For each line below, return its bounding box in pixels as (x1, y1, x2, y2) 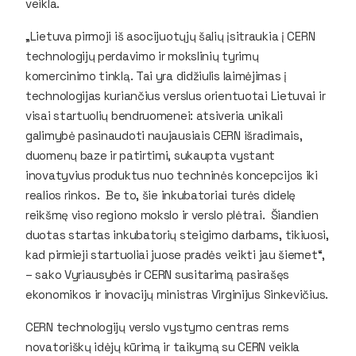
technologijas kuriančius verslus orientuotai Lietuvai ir (25, 87, 326, 103)
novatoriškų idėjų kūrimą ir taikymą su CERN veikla (25, 339, 300, 354)
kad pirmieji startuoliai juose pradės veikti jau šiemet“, (25, 246, 325, 262)
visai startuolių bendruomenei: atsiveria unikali (25, 107, 283, 123)
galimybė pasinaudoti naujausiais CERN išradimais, (25, 127, 303, 143)
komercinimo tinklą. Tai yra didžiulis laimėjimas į (25, 68, 287, 83)
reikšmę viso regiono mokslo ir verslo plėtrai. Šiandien (25, 207, 319, 222)
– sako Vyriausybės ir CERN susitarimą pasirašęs (25, 266, 289, 282)
